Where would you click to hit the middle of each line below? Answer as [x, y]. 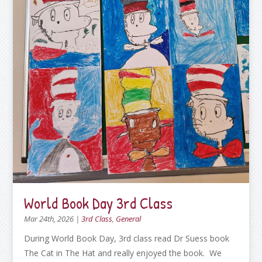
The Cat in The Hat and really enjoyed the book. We [123, 253]
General [129, 218]
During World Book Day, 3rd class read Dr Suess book [127, 238]
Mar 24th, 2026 [49, 218]
